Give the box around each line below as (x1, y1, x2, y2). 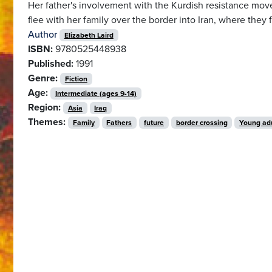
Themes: (28, 115, 66, 128)
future (143, 118, 164, 127)
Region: (28, 101, 61, 114)
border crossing (175, 118, 228, 127)
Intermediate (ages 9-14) (55, 89, 137, 98)
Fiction (64, 74, 87, 83)
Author (28, 28, 57, 41)
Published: (28, 57, 73, 70)
